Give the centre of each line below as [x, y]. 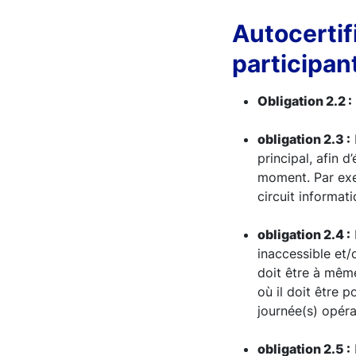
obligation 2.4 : [304, 234]
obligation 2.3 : [304, 139]
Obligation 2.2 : [305, 101]
